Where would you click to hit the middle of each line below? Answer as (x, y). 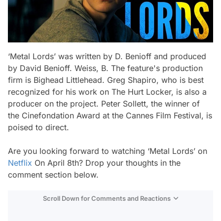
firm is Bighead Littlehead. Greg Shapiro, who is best (106, 80)
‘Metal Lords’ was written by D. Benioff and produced (107, 56)
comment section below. (53, 174)
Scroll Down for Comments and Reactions (107, 198)
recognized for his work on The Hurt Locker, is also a (107, 92)
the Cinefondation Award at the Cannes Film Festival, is (110, 115)
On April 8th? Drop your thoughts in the (106, 163)
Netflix (20, 163)
